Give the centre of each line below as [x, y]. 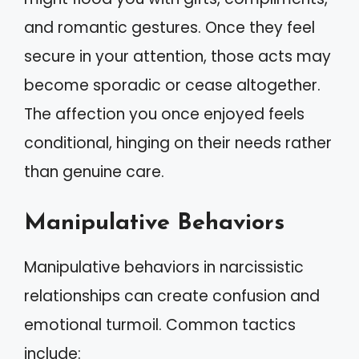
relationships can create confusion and [172, 296]
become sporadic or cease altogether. [172, 86]
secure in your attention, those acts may [177, 57]
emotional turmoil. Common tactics [160, 325]
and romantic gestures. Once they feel [169, 28]
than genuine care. [94, 172]
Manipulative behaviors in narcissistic [164, 267]
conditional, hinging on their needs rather [178, 143]
